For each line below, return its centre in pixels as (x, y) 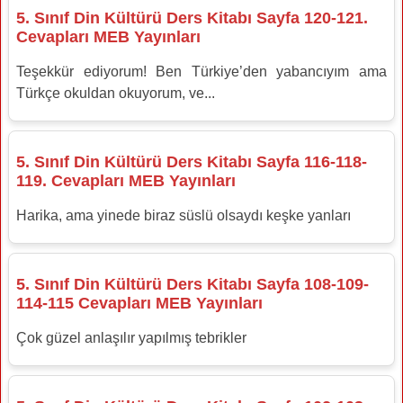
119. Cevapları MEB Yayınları (126, 180)
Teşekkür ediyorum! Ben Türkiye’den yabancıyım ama (201, 71)
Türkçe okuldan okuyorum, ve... (116, 93)
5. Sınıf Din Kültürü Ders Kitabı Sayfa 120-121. (192, 18)
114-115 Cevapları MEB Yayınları (139, 303)
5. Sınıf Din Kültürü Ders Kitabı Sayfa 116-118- (192, 161)
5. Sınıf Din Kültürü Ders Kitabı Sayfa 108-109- (193, 284)
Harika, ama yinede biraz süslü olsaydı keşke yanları (184, 215)
